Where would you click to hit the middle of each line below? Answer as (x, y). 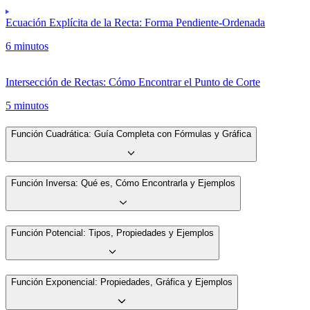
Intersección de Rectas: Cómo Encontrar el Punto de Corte (133, 82)
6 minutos (27, 46)
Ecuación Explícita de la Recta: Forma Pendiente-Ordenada (135, 23)
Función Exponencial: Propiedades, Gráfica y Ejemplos (122, 282)
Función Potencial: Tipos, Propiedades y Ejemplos (112, 232)
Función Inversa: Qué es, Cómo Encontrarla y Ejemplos (123, 183)
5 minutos (27, 106)
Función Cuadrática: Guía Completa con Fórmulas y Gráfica (131, 134)
